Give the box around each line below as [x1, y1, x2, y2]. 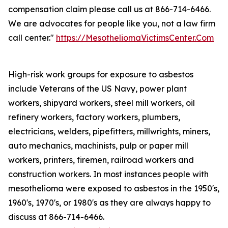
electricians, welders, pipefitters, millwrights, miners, [8, 126, 210, 136]
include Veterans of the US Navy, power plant [8, 83, 187, 94]
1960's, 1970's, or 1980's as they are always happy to [8, 197, 211, 208]
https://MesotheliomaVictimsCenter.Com [56, 33, 214, 43]
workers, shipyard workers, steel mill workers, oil [8, 98, 195, 108]
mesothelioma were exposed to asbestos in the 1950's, [8, 183, 219, 193]
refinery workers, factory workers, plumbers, [8, 112, 180, 122]
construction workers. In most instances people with [8, 169, 209, 179]
